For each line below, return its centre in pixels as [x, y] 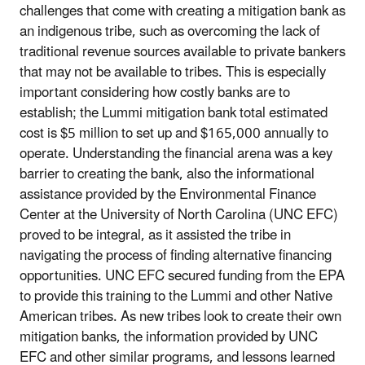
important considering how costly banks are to [155, 92]
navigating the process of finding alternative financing [176, 255]
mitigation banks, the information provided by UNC [169, 337]
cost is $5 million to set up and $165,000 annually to [174, 133]
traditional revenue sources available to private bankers [182, 52]
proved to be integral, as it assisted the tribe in [155, 235]
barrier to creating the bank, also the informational [167, 174]
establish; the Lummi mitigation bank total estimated [174, 113]
